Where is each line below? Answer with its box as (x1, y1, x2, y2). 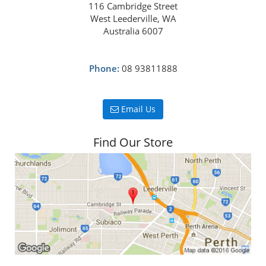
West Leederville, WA (90, 12, 176, 25)
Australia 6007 (103, 25, 163, 37)
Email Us (119, 103, 156, 115)
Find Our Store (93, 134, 173, 151)
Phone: (88, 62, 119, 75)
